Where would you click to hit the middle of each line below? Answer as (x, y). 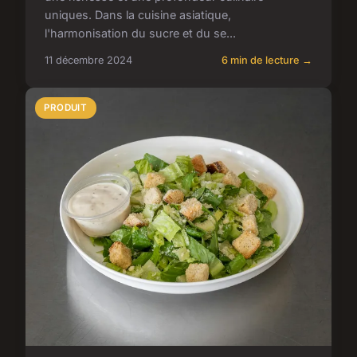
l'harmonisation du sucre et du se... (140, 33)
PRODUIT (66, 107)
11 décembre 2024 (88, 60)
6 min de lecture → (267, 60)
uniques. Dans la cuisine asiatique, (138, 14)
